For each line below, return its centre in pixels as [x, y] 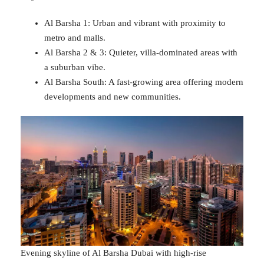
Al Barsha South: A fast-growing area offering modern [144, 82]
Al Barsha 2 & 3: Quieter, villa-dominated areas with [141, 52]
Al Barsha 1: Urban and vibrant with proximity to [135, 23]
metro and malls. [75, 37]
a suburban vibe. [75, 67]
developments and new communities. [113, 96]
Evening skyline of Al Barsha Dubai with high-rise [113, 253]
